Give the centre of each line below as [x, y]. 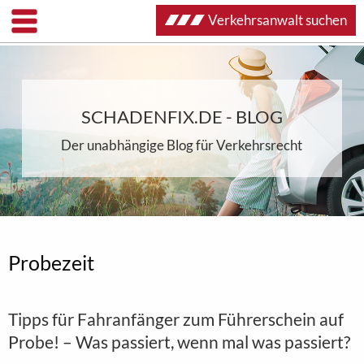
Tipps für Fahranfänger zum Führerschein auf [176, 319]
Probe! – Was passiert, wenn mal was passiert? [179, 342]
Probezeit [51, 262]
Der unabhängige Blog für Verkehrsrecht [182, 145]
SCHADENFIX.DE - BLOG [182, 117]
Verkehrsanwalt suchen [277, 20]
